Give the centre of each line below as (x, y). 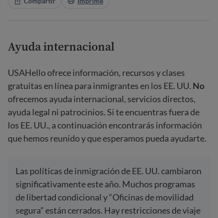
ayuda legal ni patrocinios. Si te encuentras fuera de (104, 112)
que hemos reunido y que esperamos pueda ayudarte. (107, 138)
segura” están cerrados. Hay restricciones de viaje (108, 210)
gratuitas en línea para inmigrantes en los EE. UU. (100, 86)
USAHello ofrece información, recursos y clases (96, 73)
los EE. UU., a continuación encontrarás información (105, 125)
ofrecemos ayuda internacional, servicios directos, (102, 99)
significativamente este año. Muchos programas (105, 184)
